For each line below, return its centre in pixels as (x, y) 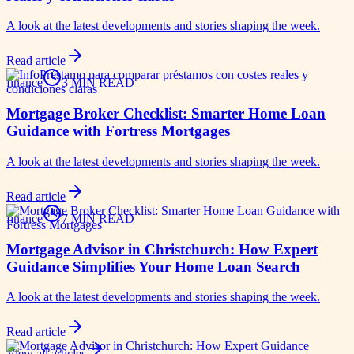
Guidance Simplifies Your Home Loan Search (153, 266)
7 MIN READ (98, 218)
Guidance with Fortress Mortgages (118, 131)
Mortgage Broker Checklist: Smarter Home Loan (166, 114)
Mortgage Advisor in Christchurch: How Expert (162, 249)
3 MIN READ (98, 83)
